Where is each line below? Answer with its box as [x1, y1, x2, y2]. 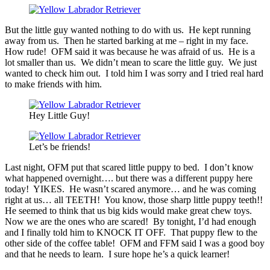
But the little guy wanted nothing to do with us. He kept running [5, 24, 251, 35]
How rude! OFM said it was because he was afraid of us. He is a [5, 46, 255, 57]
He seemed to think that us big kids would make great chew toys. [5, 205, 254, 216]
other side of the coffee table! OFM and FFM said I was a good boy [5, 237, 265, 248]
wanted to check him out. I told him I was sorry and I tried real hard [5, 67, 263, 78]
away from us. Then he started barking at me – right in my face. [5, 35, 251, 46]
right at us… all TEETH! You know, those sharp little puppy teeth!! [5, 194, 265, 205]
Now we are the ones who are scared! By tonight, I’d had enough [5, 216, 256, 227]
